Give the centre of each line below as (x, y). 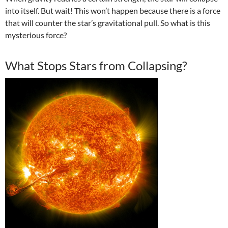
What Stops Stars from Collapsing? (96, 66)
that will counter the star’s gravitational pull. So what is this (108, 23)
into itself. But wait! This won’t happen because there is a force (113, 11)
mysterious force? (36, 35)
